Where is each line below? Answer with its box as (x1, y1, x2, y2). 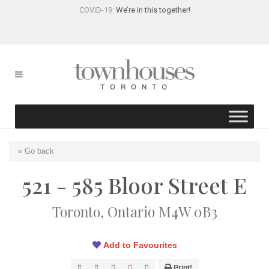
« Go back (18, 147, 54, 156)
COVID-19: (79, 5, 116, 14)
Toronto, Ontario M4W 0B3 (52, 202, 217, 221)
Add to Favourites (103, 240, 177, 250)
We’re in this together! (115, 5, 190, 14)
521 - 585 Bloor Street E (22, 171, 247, 199)
